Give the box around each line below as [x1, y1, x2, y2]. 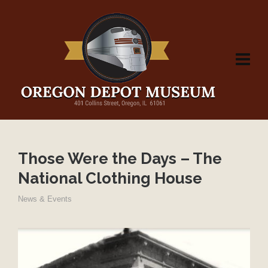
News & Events [18, 194, 72, 203]
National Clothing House [18, 169, 202, 187]
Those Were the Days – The [18, 150, 222, 167]
